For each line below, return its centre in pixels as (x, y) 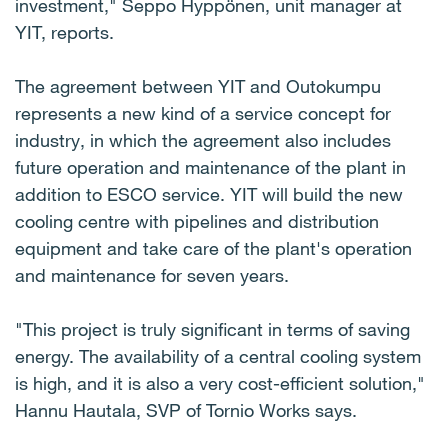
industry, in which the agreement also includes (203, 140)
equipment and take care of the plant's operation (213, 248)
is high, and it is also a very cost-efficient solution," (220, 383)
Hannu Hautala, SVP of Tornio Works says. (186, 410)
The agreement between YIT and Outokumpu (198, 86)
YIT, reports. (64, 32)
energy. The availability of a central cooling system (218, 356)
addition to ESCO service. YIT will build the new (209, 194)
